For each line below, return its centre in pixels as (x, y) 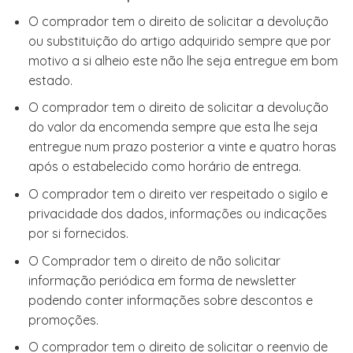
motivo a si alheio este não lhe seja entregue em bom (183, 60)
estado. (50, 80)
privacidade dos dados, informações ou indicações (177, 214)
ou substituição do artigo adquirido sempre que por (179, 41)
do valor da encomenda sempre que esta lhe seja (173, 127)
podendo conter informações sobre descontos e (170, 300)
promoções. (63, 320)
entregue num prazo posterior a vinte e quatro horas (182, 147)
